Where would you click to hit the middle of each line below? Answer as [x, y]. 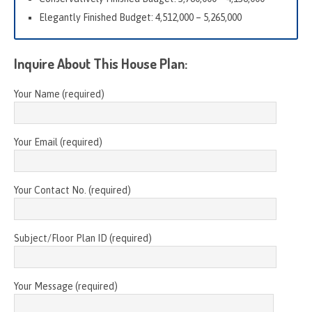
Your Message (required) [66, 286]
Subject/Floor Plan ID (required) [83, 238]
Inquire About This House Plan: [101, 63]
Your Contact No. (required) [72, 190]
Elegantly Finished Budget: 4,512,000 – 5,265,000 [140, 17]
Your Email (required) [58, 142]
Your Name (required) [59, 94]
